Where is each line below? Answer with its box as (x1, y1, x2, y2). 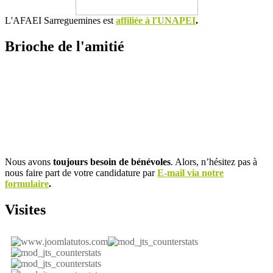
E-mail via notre (157, 167, 224, 178)
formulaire (5, 178, 49, 189)
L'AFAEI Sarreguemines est (5, 15, 116, 26)
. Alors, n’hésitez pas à (171, 156, 257, 167)
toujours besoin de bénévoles (53, 156, 171, 167)
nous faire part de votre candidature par (5, 167, 157, 178)
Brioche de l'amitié (5, 38, 124, 54)
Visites (5, 201, 46, 218)
